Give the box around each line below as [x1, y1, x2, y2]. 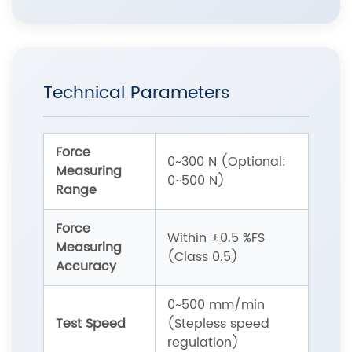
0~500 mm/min [167, 295, 265, 316]
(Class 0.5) [167, 247, 238, 268]
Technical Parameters [43, 79, 230, 108]
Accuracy [56, 256, 116, 277]
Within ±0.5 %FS [167, 228, 265, 249]
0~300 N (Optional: [167, 152, 286, 173]
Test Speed [56, 313, 126, 335]
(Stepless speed [167, 313, 269, 335]
